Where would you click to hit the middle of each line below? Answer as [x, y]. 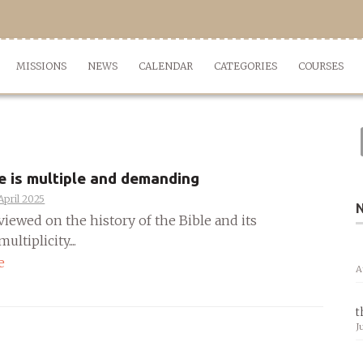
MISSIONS [41, 66]
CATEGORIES [246, 66]
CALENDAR [166, 66]
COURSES [321, 66]
